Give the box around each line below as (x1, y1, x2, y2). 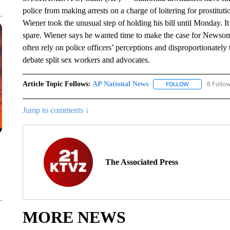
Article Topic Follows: (22, 80, 91, 88)
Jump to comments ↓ (22, 106, 89, 115)
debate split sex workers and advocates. (22, 55, 150, 64)
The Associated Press (105, 158, 178, 167)
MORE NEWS (22, 208, 126, 227)
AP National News (92, 80, 148, 88)
